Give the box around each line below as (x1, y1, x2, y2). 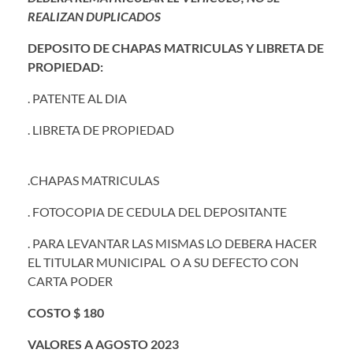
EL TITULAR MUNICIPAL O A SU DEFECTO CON (28, 254, 299, 269)
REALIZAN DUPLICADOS (28, 8, 161, 24)
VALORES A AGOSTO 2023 (28, 336, 179, 351)
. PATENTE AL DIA (28, 90, 127, 106)
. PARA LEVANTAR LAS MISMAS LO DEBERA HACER (28, 235, 317, 251)
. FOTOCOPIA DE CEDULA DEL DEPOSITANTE (28, 203, 287, 219)
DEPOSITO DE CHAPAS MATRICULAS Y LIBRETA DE (28, 39, 324, 55)
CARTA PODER (28, 273, 113, 288)
